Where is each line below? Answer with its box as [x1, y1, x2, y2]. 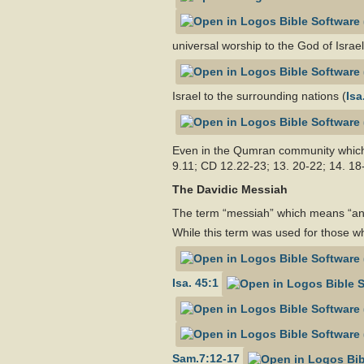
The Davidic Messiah [172, 183, 288, 196]
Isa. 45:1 [172, 276, 219, 290]
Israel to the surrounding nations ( [172, 89, 346, 103]
